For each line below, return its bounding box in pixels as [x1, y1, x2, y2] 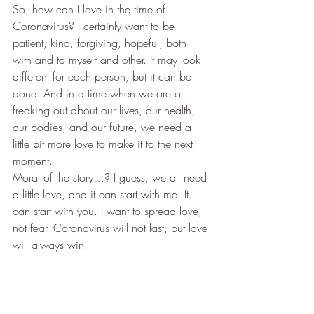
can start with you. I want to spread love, [13, 203, 205, 219]
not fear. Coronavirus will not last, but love [13, 220, 211, 236]
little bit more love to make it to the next [13, 136, 196, 152]
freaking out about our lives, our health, [13, 102, 198, 118]
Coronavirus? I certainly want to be [13, 18, 178, 34]
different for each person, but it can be [13, 69, 195, 85]
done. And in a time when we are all [13, 86, 189, 102]
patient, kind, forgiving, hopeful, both [13, 35, 190, 51]
